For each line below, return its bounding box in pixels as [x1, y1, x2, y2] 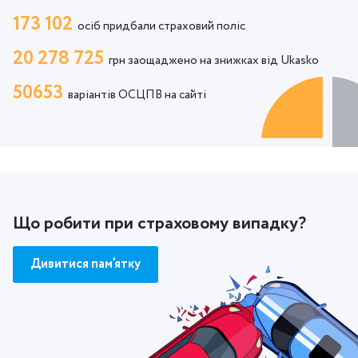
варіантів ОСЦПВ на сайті [68, 86, 206, 104]
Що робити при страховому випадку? [13, 211, 306, 237]
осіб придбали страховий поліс [78, 18, 245, 35]
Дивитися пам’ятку [30, 255, 141, 273]
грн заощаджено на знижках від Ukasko [109, 52, 319, 70]
